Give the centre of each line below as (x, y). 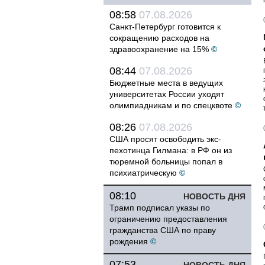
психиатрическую (143, 173)
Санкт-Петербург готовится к (165, 27)
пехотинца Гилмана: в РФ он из (171, 150)
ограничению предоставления (168, 219)
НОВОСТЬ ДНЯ (214, 196)
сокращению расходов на (159, 38)
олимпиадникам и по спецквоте (171, 105)
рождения (129, 241)
